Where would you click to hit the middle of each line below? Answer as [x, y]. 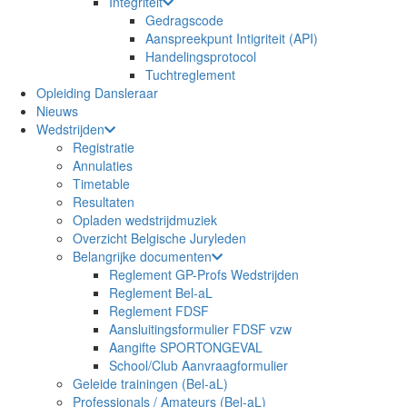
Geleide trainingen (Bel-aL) [150, 383]
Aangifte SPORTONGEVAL [186, 347]
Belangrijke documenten [142, 256]
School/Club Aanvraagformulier [199, 365]
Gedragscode [184, 20]
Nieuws [57, 111]
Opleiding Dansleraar [97, 93]
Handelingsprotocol [201, 56]
